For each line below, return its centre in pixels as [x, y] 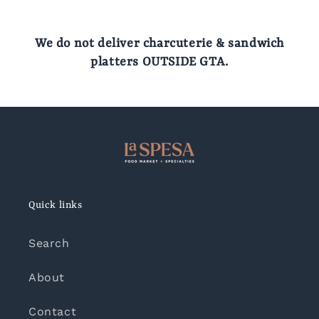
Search [49, 244]
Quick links [56, 205]
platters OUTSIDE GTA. [159, 62]
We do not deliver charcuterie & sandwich [159, 44]
